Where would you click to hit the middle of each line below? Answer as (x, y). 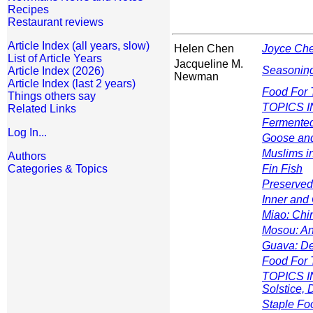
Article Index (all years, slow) (79, 46)
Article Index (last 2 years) (72, 83)
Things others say (52, 96)
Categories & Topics (58, 169)
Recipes (28, 9)
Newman (196, 77)
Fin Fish (282, 169)
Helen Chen (204, 49)
